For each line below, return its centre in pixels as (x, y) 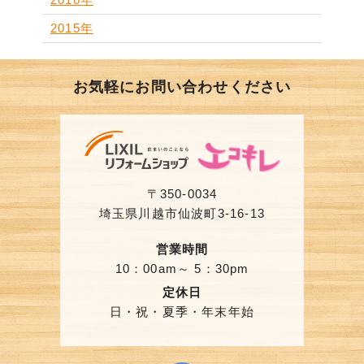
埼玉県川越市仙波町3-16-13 (182, 213)
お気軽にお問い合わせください (182, 87)
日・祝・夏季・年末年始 (182, 311)
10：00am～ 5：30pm (182, 268)
